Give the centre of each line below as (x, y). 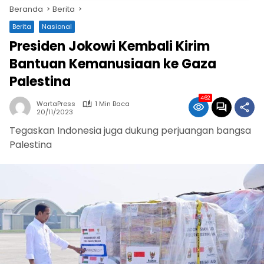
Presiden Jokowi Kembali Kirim (110, 46)
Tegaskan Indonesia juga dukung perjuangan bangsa (130, 131)
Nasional (57, 27)
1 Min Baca (112, 104)
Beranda (26, 9)
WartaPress (56, 104)
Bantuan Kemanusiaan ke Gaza (113, 64)
